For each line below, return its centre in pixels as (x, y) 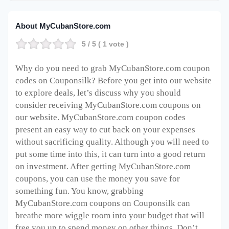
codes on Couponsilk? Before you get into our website (113, 81)
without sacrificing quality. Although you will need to (112, 142)
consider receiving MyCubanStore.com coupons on (108, 105)
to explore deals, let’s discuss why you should (98, 93)
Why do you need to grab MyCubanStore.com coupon (113, 68)
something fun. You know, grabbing (79, 191)
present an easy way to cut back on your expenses (105, 130)
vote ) (118, 44)
